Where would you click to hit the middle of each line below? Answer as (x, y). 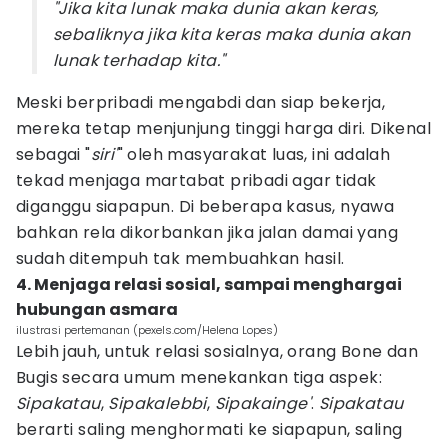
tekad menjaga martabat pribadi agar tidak (196, 180)
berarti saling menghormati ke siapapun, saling (209, 429)
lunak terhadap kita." (139, 60)
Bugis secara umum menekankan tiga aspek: (199, 377)
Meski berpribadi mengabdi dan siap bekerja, (201, 102)
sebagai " (53, 154)
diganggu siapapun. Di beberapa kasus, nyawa (205, 206)
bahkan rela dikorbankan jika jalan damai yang (207, 232)
